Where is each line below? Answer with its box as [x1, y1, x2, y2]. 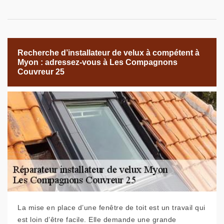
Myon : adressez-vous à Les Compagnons [17, 58, 177, 67]
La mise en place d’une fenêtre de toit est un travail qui [17, 203, 205, 212]
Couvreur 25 [17, 67, 64, 76]
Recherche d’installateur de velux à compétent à [17, 48, 199, 57]
